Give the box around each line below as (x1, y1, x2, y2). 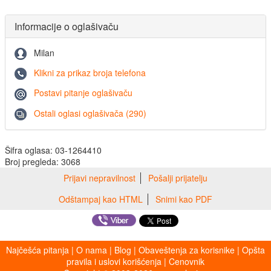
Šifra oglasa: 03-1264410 (5, 144, 102, 156)
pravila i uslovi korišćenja (67, 255, 162, 267)
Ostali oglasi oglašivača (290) (34, 106, 146, 119)
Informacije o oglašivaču (15, 19, 119, 33)
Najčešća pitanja (6, 244, 69, 256)
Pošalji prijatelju (148, 172, 207, 184)
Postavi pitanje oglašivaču (34, 87, 132, 99)
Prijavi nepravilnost (64, 172, 135, 184)
